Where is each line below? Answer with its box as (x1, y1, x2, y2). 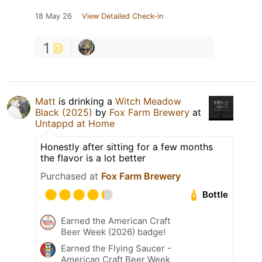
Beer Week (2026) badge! (61, 226, 166, 237)
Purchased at (40, 170, 101, 182)
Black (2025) (35, 106, 92, 118)
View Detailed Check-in (82, 11, 163, 20)
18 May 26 (35, 11, 72, 20)
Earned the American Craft (61, 215, 170, 226)
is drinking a (56, 95, 115, 107)
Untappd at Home (35, 117, 115, 129)
